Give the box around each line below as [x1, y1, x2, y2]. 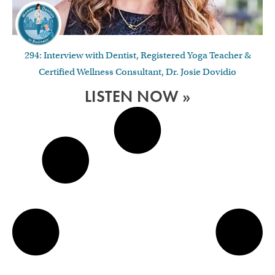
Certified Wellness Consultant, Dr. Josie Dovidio [39, 66, 236, 77]
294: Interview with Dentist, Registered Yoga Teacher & [24, 49, 251, 61]
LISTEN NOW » [84, 86, 191, 107]
